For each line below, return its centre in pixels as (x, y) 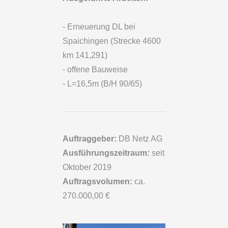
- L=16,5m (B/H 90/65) (103, 84)
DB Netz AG (140, 139)
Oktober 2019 (87, 167)
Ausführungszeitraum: (106, 153)
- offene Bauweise (95, 69)
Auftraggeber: (90, 139)
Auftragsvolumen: (99, 181)
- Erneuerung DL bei (99, 27)
